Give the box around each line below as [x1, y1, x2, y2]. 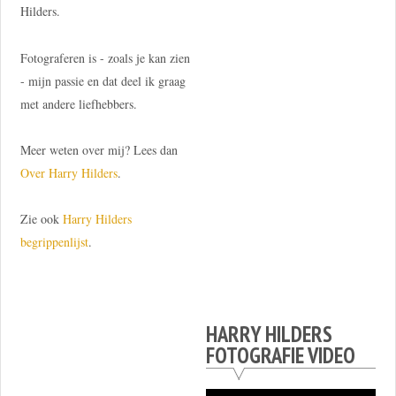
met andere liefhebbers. [19, 95, 137, 112]
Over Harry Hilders [19, 164, 118, 181]
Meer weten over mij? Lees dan [19, 141, 178, 158]
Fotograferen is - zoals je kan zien [19, 49, 190, 66]
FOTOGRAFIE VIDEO [205, 340, 355, 369]
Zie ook [19, 210, 63, 228]
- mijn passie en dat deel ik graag [19, 72, 186, 89]
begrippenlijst [19, 233, 88, 251]
